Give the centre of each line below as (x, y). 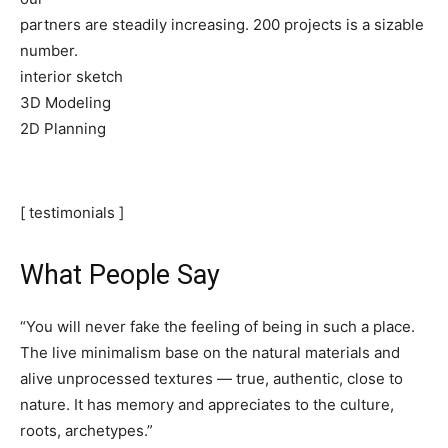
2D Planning (63, 129)
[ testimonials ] (72, 213)
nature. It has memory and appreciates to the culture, (207, 405)
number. (49, 51)
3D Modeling (65, 103)
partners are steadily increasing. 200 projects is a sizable (222, 25)
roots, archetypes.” (86, 431)
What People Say (120, 275)
